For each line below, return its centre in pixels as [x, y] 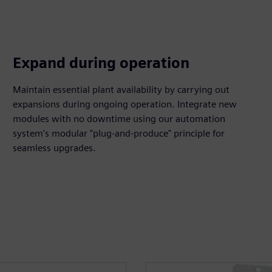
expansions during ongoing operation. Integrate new [125, 104]
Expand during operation [101, 63]
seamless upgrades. [55, 148]
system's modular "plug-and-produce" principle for [119, 133]
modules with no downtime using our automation [119, 119]
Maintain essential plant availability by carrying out [121, 90]
